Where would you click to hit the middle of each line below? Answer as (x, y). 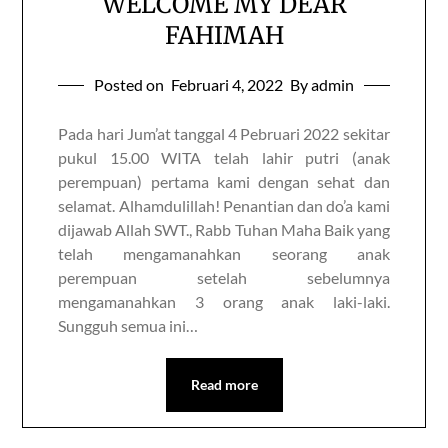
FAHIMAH (224, 35)
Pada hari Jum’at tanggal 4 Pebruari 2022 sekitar (224, 133)
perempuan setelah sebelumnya (224, 277)
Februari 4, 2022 (227, 84)
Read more (224, 384)
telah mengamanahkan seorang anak (224, 253)
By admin (322, 84)
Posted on (130, 84)
